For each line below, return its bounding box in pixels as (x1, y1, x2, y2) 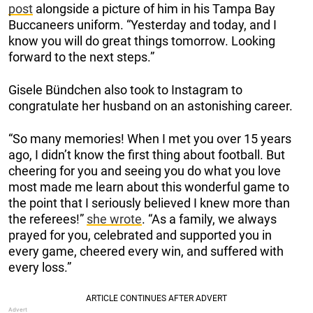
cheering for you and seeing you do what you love (8, 163, 281, 178)
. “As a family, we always (142, 211, 277, 226)
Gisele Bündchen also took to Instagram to (8, 82, 242, 97)
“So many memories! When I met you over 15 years (8, 131, 291, 146)
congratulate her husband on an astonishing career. (8, 98, 293, 113)
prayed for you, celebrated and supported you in (8, 227, 272, 242)
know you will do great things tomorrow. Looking (8, 33, 275, 48)
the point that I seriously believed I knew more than (8, 195, 290, 210)
